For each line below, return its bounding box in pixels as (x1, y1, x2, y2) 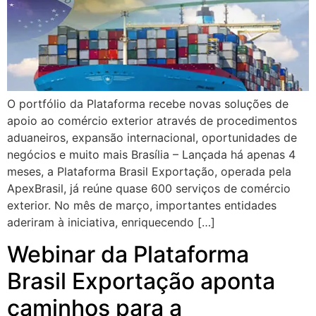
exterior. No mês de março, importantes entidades (7, 198, 276, 213)
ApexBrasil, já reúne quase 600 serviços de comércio (7, 181, 291, 196)
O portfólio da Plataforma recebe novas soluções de (7, 97, 288, 111)
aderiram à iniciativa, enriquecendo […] (7, 215, 215, 230)
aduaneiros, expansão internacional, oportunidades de (7, 130, 297, 145)
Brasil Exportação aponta (7, 267, 275, 295)
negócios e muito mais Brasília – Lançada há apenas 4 (7, 147, 296, 162)
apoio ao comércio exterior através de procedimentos (7, 114, 297, 128)
